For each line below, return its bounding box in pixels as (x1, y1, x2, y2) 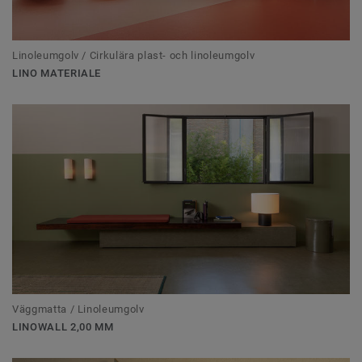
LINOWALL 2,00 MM (12, 321, 114, 334)
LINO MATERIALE (12, 67, 102, 80)
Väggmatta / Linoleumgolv (12, 303, 145, 316)
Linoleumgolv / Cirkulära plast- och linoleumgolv (12, 49, 255, 62)
